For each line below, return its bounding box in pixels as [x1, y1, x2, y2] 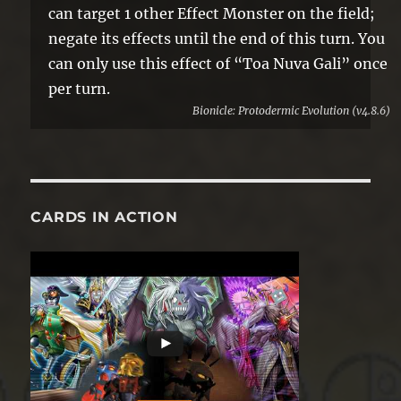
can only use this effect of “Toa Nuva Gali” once [48, 54, 388, 73]
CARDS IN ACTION [30, 208, 178, 226]
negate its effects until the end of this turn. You [48, 29, 386, 47]
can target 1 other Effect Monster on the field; [48, 4, 376, 22]
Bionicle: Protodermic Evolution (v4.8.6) [192, 103, 391, 117]
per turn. [48, 79, 111, 98]
